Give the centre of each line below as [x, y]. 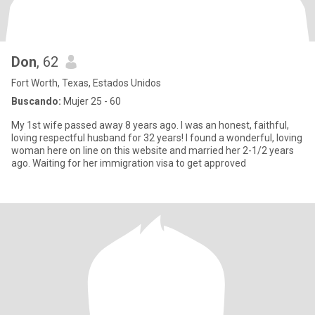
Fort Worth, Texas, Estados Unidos [86, 83]
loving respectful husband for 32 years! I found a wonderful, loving [157, 138]
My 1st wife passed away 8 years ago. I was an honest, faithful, [27, 125]
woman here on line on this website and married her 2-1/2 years [153, 150]
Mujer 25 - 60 [91, 101]
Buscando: [36, 101]
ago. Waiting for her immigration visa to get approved [129, 163]
